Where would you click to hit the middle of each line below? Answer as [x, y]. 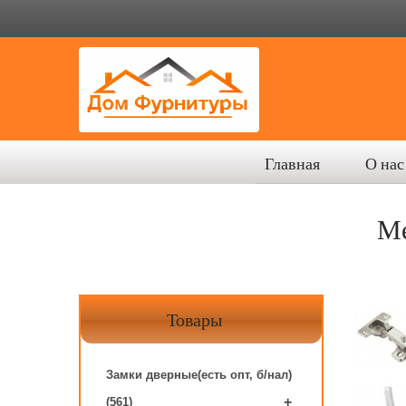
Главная [292, 163]
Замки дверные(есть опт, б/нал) [199, 375]
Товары [194, 319]
